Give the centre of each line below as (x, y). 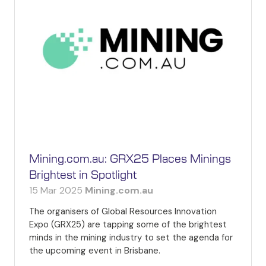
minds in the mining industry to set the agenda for (131, 238)
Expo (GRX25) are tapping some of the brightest (128, 225)
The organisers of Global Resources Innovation (123, 212)
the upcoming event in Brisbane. (95, 251)
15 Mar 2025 (57, 191)
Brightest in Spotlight (83, 176)
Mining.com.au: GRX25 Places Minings (130, 160)
